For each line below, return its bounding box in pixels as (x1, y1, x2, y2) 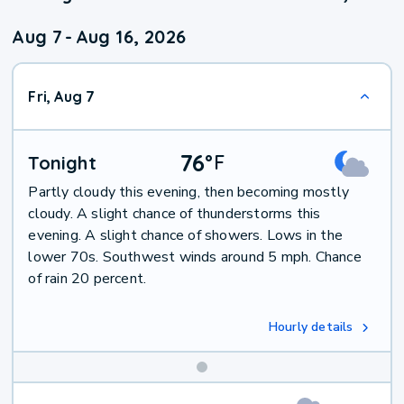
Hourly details (268, 318, 353, 336)
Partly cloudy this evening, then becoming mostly (28, 182, 350, 203)
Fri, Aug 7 (28, 87, 96, 106)
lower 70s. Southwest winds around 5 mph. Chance (28, 247, 362, 268)
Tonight (28, 151, 96, 175)
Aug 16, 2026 (75, 25, 187, 49)
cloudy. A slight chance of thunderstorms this (28, 204, 321, 225)
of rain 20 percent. (28, 269, 147, 289)
